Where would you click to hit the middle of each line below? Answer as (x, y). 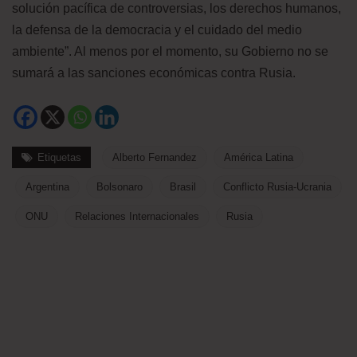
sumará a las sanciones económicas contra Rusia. (154, 73)
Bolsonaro (120, 187)
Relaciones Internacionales (137, 217)
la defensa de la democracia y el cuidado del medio (157, 30)
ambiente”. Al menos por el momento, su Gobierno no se (170, 52)
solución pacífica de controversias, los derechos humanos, (177, 9)
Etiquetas (59, 158)
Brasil (183, 187)
